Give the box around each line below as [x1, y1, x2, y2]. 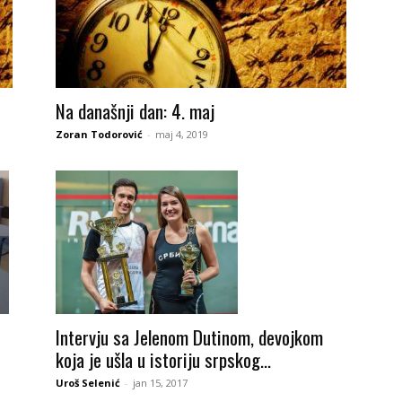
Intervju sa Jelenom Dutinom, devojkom [56, 322, 323, 351]
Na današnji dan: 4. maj [56, 97, 214, 125]
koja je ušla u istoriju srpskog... [56, 345, 271, 373]
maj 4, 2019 [155, 127, 208, 141]
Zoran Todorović [56, 127, 143, 141]
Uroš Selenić [56, 375, 120, 389]
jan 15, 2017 [133, 375, 188, 389]
